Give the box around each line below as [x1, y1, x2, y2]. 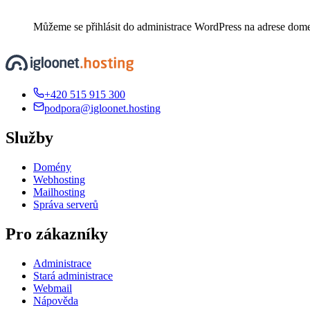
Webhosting [33, 173, 85, 185]
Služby [6, 128, 53, 147]
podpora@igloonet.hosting [44, 102, 161, 114]
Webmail [33, 282, 72, 294]
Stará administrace [33, 269, 113, 282]
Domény [33, 161, 71, 173]
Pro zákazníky [6, 224, 108, 243]
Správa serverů [33, 198, 98, 210]
